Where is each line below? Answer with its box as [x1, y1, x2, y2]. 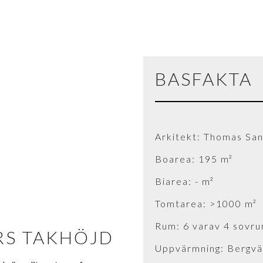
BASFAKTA [155, 68, 252, 89]
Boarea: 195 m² [155, 153, 233, 164]
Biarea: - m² [155, 175, 214, 187]
